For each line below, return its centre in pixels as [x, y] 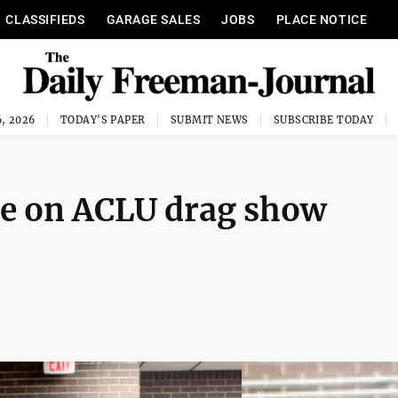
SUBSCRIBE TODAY [323, 120]
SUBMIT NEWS [209, 120]
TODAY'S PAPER [103, 120]
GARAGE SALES [153, 20]
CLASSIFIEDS [45, 20]
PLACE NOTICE [322, 20]
